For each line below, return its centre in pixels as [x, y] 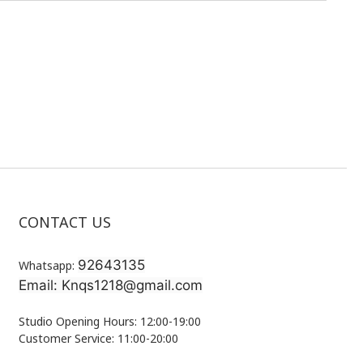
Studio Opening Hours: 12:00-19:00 [110, 322]
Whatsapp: [48, 266]
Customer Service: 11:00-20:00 [98, 339]
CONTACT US [65, 222]
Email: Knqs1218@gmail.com [111, 286]
